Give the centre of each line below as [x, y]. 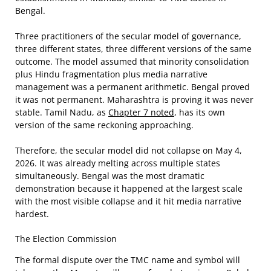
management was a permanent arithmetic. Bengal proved [132, 87]
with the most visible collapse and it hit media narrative [128, 201]
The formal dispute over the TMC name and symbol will [128, 260]
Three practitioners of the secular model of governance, [128, 36]
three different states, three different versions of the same [133, 49]
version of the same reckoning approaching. [104, 125]
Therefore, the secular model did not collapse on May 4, [129, 150]
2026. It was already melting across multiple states [118, 163]
